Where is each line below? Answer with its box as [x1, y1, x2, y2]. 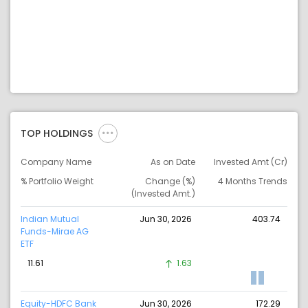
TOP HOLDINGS [21, 126, 93, 141]
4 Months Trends [217, 175, 287, 188]
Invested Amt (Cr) [213, 156, 287, 168]
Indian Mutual [21, 213, 79, 225]
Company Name [21, 156, 91, 168]
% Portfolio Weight [21, 175, 93, 188]
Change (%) [144, 175, 195, 188]
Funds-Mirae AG [21, 225, 89, 238]
